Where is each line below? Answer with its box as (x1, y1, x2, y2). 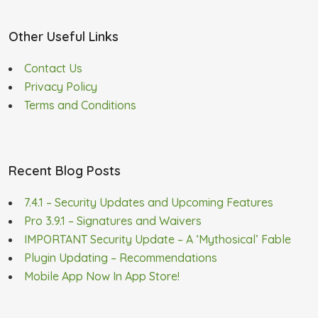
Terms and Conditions (24, 97, 136, 112)
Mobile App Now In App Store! (24, 268, 180, 283)
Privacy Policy (24, 79, 97, 94)
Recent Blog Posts (9, 162, 121, 179)
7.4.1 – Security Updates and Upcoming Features (24, 194, 273, 209)
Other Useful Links (9, 28, 119, 45)
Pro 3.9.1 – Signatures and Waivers (24, 213, 202, 228)
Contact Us (24, 60, 82, 75)
